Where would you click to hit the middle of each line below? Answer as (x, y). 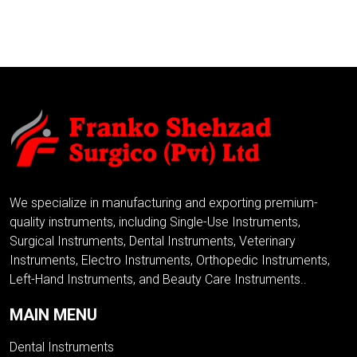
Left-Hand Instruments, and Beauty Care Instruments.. (158, 280)
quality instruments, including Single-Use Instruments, (155, 222)
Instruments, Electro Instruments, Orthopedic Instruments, (170, 261)
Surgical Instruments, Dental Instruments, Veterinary (153, 241)
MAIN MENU (53, 315)
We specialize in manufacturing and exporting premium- (164, 203)
